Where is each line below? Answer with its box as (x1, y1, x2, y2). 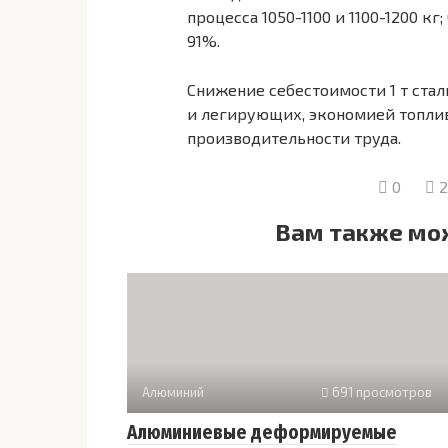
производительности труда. (187, 128, 401, 148)
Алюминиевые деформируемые (127, 421, 397, 445)
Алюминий (142, 384, 204, 401)
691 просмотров (329, 384, 432, 401)
